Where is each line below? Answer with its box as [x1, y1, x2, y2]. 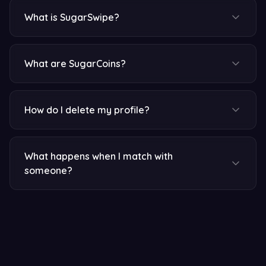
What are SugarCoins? [24, 58, 126, 69]
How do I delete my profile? [24, 104, 150, 116]
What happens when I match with [24, 150, 173, 162]
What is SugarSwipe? [24, 11, 119, 23]
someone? [24, 164, 72, 176]
